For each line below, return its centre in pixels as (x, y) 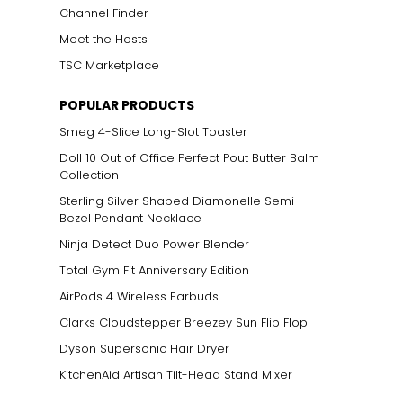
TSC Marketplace (109, 65)
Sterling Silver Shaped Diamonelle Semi (177, 201)
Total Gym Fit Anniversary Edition (154, 270)
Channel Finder (104, 13)
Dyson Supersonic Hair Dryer (144, 348)
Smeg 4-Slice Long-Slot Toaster (153, 131)
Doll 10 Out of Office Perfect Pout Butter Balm (189, 157)
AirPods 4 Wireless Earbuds (139, 296)
